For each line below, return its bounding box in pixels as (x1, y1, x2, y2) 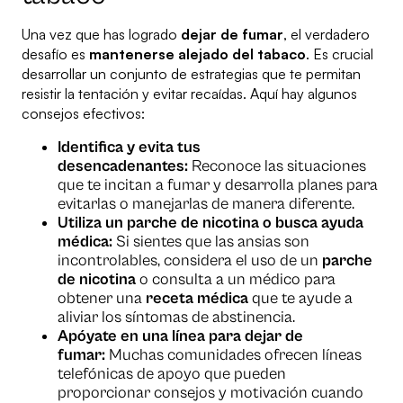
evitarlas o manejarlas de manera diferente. (58, 194, 354, 214)
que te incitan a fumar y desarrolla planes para (58, 175, 378, 195)
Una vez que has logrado (22, 25, 181, 44)
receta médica (146, 289, 248, 309)
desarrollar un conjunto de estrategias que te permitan (22, 65, 361, 84)
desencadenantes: (58, 157, 188, 176)
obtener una (58, 289, 146, 309)
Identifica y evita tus (58, 138, 201, 157)
